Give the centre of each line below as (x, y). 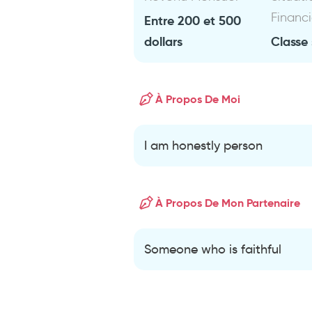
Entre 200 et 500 (193, 21)
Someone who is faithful (213, 249)
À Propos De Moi (198, 99)
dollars (164, 41)
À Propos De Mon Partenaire (228, 203)
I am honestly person (204, 146)
